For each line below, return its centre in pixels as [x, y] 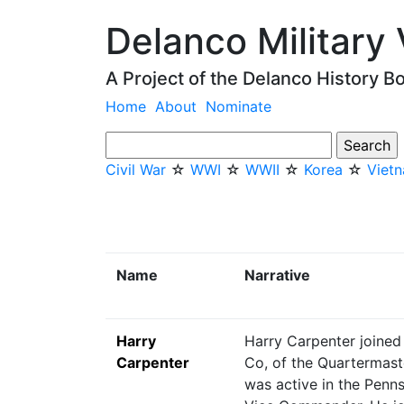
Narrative [277, 275]
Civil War [136, 170]
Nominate [239, 106]
